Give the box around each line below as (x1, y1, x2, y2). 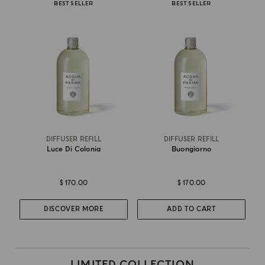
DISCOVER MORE (44, 205, 104, 214)
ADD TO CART (167, 205, 216, 214)
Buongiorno (171, 144, 212, 154)
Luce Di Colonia (46, 144, 101, 154)
